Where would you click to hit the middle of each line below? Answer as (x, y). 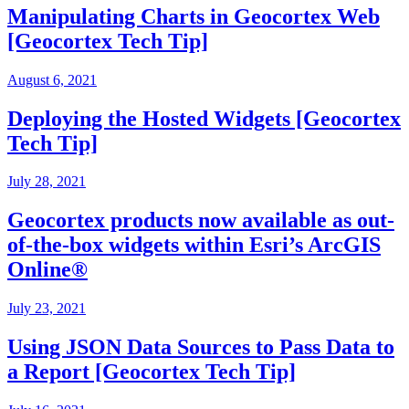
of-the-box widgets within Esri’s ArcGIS (194, 245)
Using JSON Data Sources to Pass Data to (201, 347)
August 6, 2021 (52, 79)
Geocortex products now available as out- (201, 220)
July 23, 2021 (47, 309)
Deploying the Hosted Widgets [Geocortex (204, 118)
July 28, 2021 (47, 182)
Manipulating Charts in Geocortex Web (194, 16)
